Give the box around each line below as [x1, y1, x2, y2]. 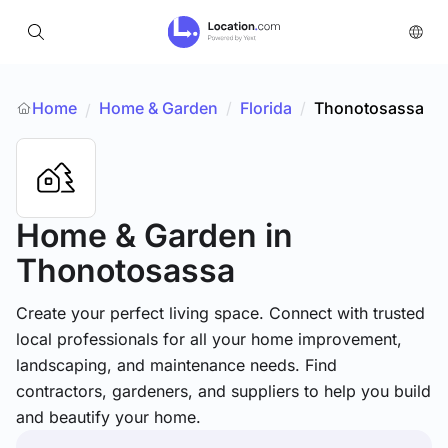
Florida [240, 98, 292, 118]
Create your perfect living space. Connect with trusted [16, 303, 425, 323]
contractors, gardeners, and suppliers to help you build [16, 381, 431, 401]
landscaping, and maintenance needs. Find [16, 355, 337, 375]
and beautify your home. [16, 407, 201, 427]
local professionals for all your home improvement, [16, 329, 402, 349]
